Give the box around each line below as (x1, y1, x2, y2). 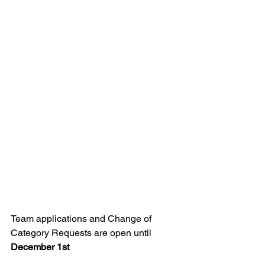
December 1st (11, 241, 69, 253)
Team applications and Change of (11, 213, 154, 224)
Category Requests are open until (11, 227, 154, 238)
